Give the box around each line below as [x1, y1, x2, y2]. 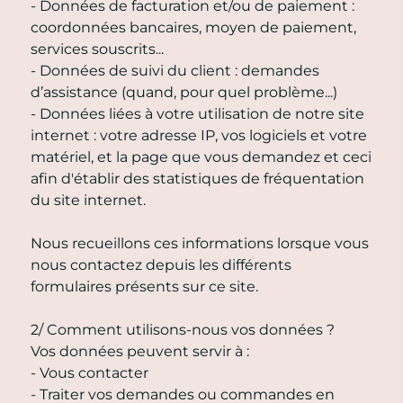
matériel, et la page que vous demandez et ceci [31, 148, 372, 166]
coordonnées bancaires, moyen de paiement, [31, 18, 356, 36]
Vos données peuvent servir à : [31, 342, 249, 360]
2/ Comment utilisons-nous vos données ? [31, 320, 335, 338]
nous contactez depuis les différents [31, 255, 291, 273]
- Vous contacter [31, 363, 148, 381]
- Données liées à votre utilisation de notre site [31, 104, 364, 122]
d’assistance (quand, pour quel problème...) [31, 83, 337, 101]
